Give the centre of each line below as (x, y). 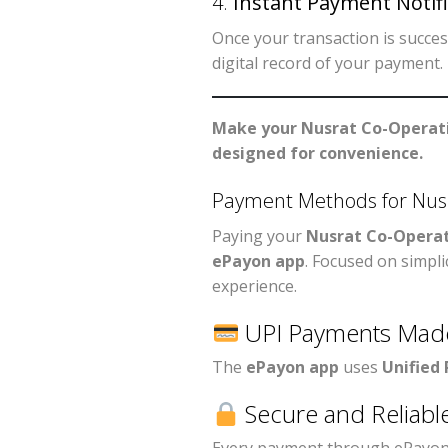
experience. (254, 286)
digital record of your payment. (327, 63)
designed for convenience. (317, 153)
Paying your (259, 236)
